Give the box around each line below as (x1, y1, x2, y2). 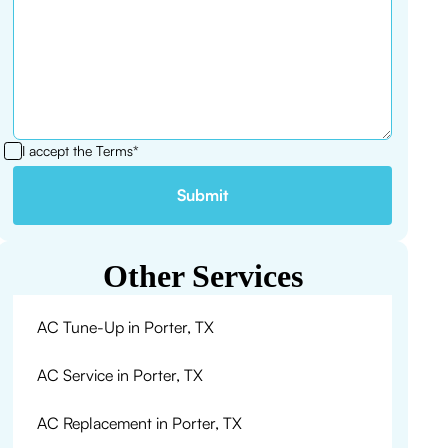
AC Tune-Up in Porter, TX (37, 317, 215, 337)
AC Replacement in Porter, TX (37, 413, 243, 433)
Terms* (96, 142, 140, 159)
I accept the (22, 142, 97, 159)
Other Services (102, 258, 303, 294)
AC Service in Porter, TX (37, 365, 204, 385)
